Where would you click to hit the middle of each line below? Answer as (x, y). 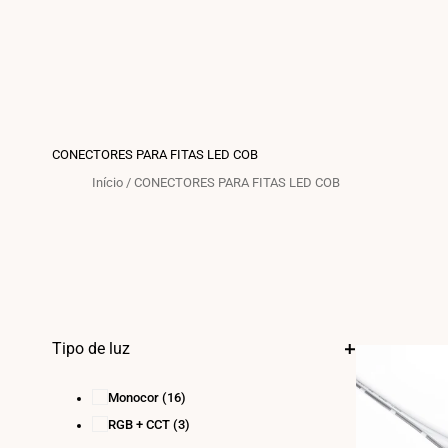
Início (107, 182)
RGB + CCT (139, 424)
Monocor (133, 397)
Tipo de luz (91, 348)
